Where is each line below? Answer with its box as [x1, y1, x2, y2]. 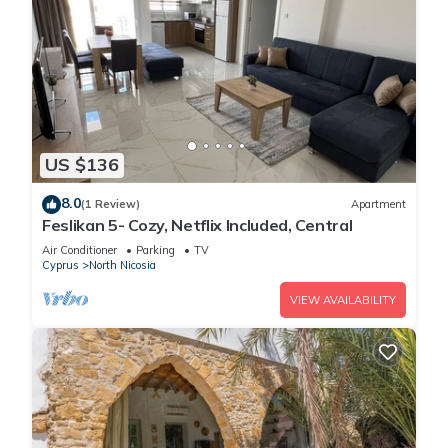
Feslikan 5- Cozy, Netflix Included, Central [42, 214, 353, 235]
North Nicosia [89, 257, 156, 272]
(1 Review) [81, 197, 140, 212]
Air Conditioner [42, 242, 117, 257]
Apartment [351, 197, 406, 212]
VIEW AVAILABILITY [290, 292, 396, 307]
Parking [136, 242, 175, 257]
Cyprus [42, 257, 79, 272]
